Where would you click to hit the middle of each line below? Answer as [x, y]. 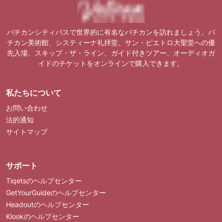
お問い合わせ [27, 108]
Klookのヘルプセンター [43, 216]
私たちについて [34, 92]
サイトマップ [27, 131]
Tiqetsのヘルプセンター [44, 180]
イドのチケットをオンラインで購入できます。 [111, 63]
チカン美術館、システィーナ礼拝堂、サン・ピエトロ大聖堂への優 [111, 42]
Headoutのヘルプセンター [48, 204]
